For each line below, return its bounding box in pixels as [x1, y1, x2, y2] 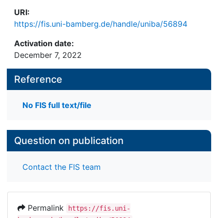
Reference [14, 73, 62, 85]
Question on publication [14, 135, 124, 147]
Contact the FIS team [22, 162, 101, 172]
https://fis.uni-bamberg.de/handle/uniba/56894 [14, 19, 187, 29]
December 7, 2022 [14, 50, 82, 60]
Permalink [25, 202, 66, 213]
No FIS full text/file [22, 100, 91, 110]
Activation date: [14, 38, 74, 48]
